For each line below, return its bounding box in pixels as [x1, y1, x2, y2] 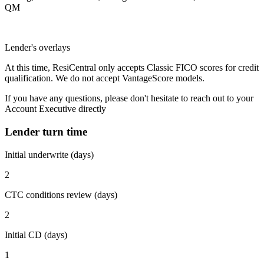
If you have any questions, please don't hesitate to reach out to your [5, 93, 253, 104]
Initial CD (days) [5, 229, 67, 240]
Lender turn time [5, 126, 87, 138]
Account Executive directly [5, 104, 106, 114]
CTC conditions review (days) [5, 189, 117, 200]
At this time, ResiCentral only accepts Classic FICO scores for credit [5, 62, 259, 73]
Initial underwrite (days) [5, 149, 94, 160]
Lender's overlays [5, 42, 70, 53]
